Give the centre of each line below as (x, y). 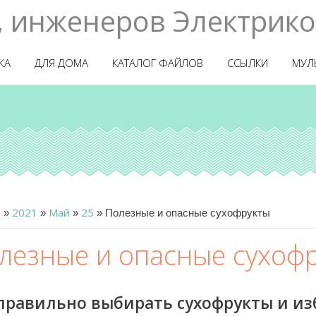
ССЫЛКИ (248, 63)
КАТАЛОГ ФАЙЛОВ (158, 63)
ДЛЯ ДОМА (61, 63)
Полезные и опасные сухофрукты (188, 213)
